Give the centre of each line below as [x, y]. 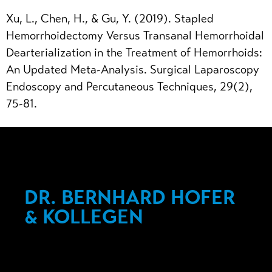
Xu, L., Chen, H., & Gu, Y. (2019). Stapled [110, 18]
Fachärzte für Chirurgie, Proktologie [118, 246]
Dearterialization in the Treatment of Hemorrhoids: [134, 52]
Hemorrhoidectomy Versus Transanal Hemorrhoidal [135, 35]
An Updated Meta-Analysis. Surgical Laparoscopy [133, 69]
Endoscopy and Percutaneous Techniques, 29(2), [129, 86]
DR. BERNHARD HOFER [130, 197]
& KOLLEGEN [84, 216]
